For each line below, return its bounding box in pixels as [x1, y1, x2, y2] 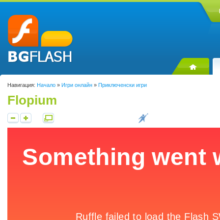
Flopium [7, 93, 57, 108]
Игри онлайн [61, 82, 92, 88]
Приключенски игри [98, 82, 147, 88]
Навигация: [7, 82, 35, 88]
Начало [37, 82, 55, 88]
